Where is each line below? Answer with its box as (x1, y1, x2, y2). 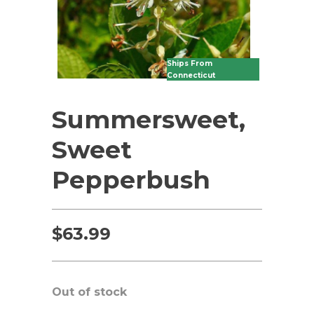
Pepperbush (52, 165, 210, 195)
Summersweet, (52, 104, 245, 135)
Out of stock (52, 285, 127, 299)
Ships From (167, 59, 212, 68)
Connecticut (167, 71, 215, 80)
